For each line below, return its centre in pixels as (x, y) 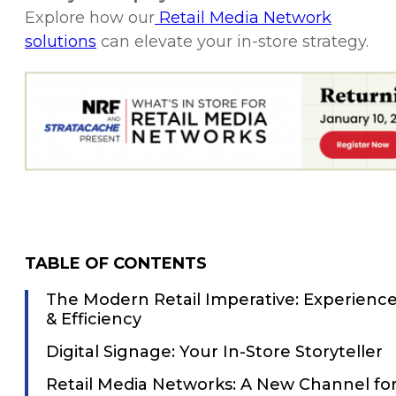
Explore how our (90, 17)
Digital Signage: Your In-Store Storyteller (214, 351)
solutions (61, 41)
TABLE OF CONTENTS (116, 263)
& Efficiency (94, 319)
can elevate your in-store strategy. (232, 41)
